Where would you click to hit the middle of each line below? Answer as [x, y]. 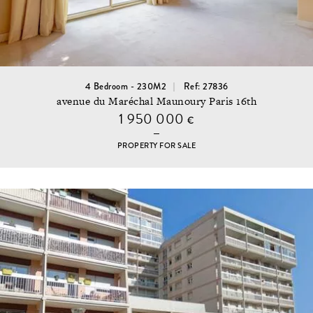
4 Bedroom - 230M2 [125, 86]
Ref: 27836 [206, 86]
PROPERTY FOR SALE [156, 146]
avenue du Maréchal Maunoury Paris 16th [156, 101]
